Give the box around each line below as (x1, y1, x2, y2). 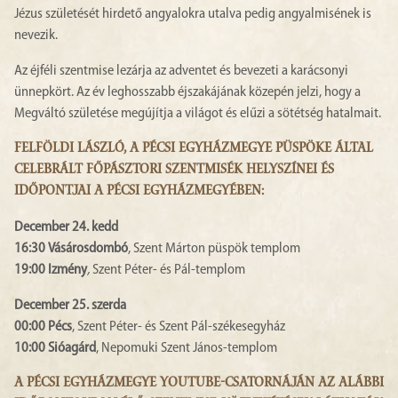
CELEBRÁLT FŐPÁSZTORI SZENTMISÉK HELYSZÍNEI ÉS (14, 163, 334, 179)
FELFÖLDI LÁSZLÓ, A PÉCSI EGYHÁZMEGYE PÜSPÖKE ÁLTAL (14, 141, 373, 158)
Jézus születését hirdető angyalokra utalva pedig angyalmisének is (14, 7, 371, 22)
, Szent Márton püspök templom (128, 242, 300, 257)
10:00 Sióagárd (14, 341, 96, 356)
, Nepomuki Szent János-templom (96, 341, 277, 356)
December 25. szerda (14, 298, 126, 314)
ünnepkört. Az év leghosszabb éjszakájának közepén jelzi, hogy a (14, 85, 361, 100)
